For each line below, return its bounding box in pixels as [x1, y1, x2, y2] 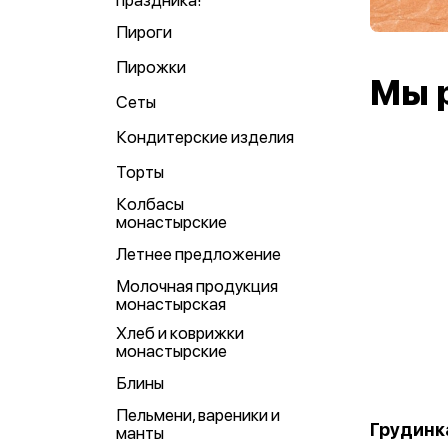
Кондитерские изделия [116, 127, 294, 147]
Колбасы [116, 194, 184, 214]
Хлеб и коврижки [116, 323, 244, 343]
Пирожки [116, 57, 186, 77]
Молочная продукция [116, 276, 278, 296]
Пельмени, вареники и [116, 405, 280, 425]
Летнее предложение [116, 244, 281, 264]
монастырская [116, 294, 226, 314]
